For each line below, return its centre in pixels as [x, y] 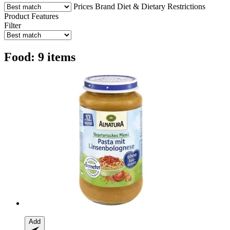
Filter [13, 25]
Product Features [31, 16]
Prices [83, 6]
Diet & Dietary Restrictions [161, 6]
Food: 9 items [40, 57]
